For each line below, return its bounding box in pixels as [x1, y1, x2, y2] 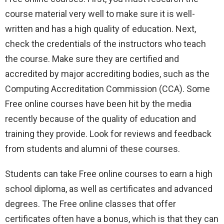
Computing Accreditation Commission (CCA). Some [5, 83, 210, 94]
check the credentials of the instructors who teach [5, 38, 206, 49]
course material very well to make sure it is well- [5, 8, 195, 19]
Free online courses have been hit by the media [5, 98, 191, 109]
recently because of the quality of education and [5, 113, 196, 124]
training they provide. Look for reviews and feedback [5, 128, 211, 139]
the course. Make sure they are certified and [5, 53, 179, 64]
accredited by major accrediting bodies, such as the [5, 68, 209, 79]
